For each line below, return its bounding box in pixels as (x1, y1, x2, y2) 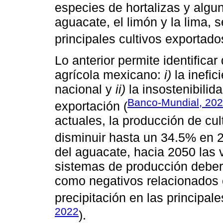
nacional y (55, 82, 115, 96)
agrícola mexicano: (55, 67, 164, 82)
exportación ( (55, 99, 127, 113)
